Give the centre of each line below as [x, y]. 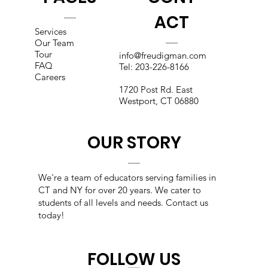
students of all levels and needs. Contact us [123, 202]
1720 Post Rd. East [156, 89]
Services [51, 32]
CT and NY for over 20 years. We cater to [120, 190]
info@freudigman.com [162, 55]
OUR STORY [134, 142]
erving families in [182, 177]
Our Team [55, 43]
